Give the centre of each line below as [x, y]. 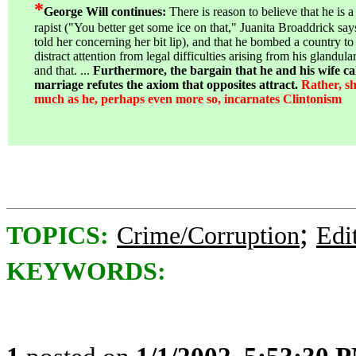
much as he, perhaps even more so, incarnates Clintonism [188, 99]
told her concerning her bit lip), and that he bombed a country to [194, 42]
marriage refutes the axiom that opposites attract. [168, 85]
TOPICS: [58, 236]
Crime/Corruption [208, 236]
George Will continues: [105, 12]
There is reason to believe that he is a [261, 12]
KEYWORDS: [86, 271]
